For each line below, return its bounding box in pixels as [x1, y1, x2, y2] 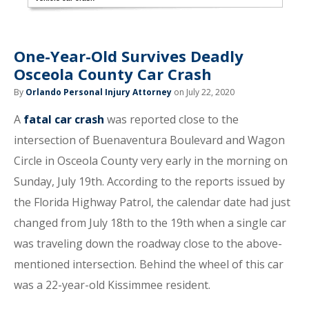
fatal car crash [23, 112, 104, 127]
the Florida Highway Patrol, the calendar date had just [14, 195, 290, 210]
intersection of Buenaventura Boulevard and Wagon [14, 132, 285, 148]
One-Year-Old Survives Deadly [14, 46, 243, 66]
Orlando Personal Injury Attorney [26, 86, 172, 98]
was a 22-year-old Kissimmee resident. [14, 277, 210, 292]
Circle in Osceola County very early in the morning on [14, 153, 288, 168]
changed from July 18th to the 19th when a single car [14, 215, 286, 230]
